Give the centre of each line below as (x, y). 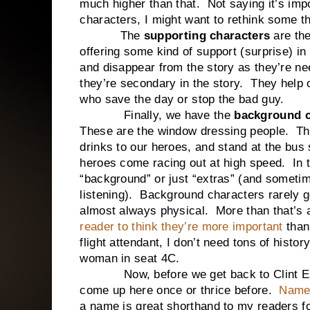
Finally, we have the (157, 115)
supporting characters (207, 36)
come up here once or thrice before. (180, 290)
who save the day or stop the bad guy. (182, 99)
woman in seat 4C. (130, 258)
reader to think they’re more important (181, 227)
